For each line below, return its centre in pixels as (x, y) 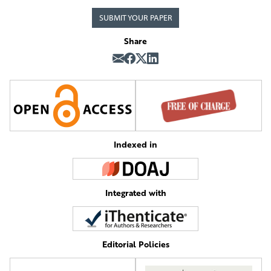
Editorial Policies (135, 244)
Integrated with (135, 192)
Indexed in (135, 144)
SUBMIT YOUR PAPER (135, 18)
